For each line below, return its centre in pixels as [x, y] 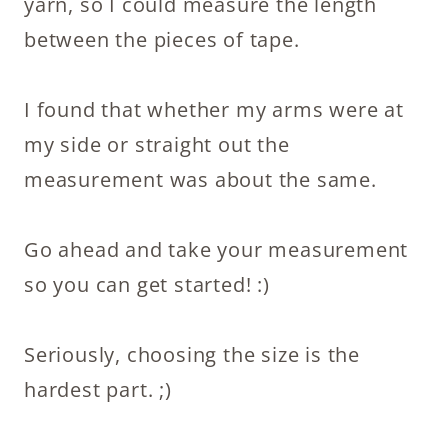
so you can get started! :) [147, 284]
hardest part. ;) [98, 389]
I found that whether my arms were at [214, 109]
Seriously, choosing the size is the [192, 354]
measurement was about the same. [200, 179]
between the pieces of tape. [165, 39]
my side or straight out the [157, 144]
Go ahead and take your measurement [216, 249]
